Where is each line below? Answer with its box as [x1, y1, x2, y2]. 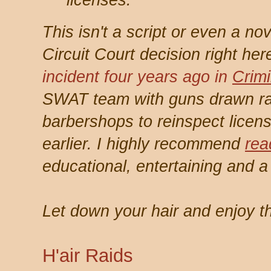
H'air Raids [42, 245, 133, 266]
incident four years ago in [42, 68, 232, 86]
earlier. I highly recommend [42, 135, 245, 153]
